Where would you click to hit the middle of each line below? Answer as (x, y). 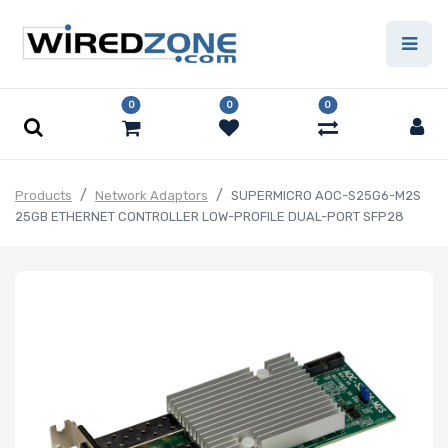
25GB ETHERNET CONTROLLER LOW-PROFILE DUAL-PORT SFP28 (209, 217)
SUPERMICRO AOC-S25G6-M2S (326, 196)
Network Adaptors (151, 196)
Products (43, 196)
